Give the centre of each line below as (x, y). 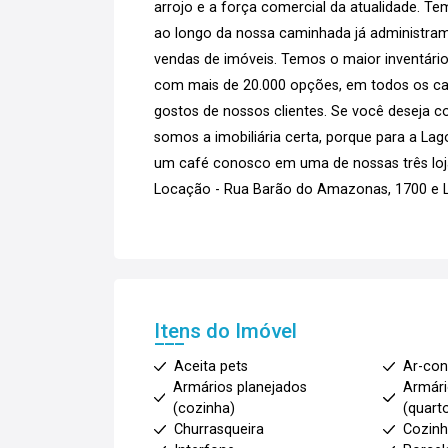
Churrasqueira (219, 429)
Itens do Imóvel (225, 331)
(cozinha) (204, 408)
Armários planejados (240, 387)
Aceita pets (211, 366)
